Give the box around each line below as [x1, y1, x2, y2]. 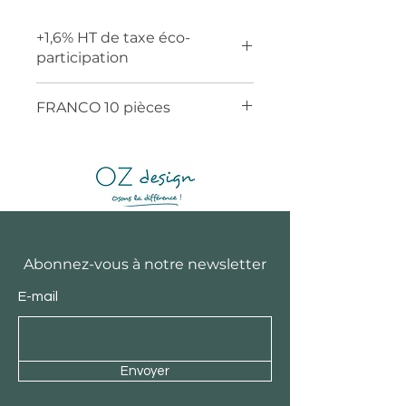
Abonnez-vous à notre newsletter [24, 256, 266, 273]
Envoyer [121, 364, 169, 378]
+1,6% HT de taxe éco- [36, 29, 190, 46]
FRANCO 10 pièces [36, 99, 170, 116]
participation [36, 49, 129, 66]
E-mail [18, 289, 58, 304]
